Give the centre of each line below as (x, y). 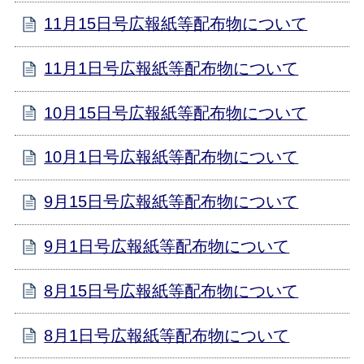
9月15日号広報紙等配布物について (171, 202)
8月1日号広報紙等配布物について (167, 335)
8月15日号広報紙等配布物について (171, 290)
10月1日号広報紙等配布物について (171, 157)
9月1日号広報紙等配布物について (167, 246)
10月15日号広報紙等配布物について (176, 113)
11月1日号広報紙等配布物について (171, 68)
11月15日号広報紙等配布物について (176, 24)
